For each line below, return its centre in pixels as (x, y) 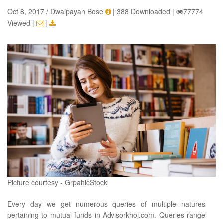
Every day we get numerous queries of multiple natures (107, 204)
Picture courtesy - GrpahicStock (57, 182)
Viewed (19, 23)
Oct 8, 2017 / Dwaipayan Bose (56, 11)
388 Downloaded (144, 11)
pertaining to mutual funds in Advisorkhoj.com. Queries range (107, 215)
